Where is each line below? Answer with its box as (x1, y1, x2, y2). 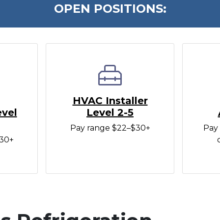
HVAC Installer (72, 95, 148, 107)
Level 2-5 (86, 107, 134, 119)
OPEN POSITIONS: (54, 1, 166, 16)
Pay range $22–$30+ (70, 123, 150, 133)
